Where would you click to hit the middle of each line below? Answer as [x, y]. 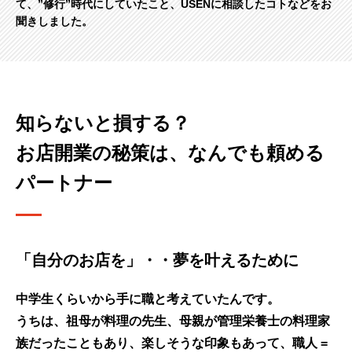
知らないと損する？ [103, 123]
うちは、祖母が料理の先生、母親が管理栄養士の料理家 [173, 321]
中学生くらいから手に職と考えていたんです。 [148, 299]
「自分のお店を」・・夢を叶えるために [157, 260]
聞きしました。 [54, 22]
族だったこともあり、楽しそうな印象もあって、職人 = [172, 343]
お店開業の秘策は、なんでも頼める [170, 153]
